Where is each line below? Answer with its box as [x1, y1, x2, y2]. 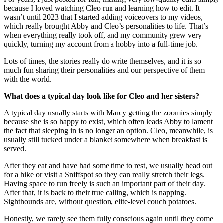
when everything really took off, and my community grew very [4, 30, 202, 39]
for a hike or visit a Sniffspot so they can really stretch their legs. [4, 170, 205, 179]
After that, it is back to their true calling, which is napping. [4, 188, 186, 197]
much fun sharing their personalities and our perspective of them [4, 65, 205, 74]
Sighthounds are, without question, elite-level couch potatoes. [4, 197, 196, 206]
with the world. [4, 74, 52, 83]
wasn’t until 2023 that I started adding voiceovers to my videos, [4, 12, 203, 21]
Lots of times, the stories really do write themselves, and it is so [4, 56, 201, 65]
